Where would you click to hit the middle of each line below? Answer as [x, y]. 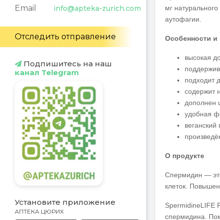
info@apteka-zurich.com [97, 9]
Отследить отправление [65, 37]
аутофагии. [183, 19]
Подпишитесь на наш [67, 64]
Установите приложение [65, 202]
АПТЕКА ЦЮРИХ [39, 212]
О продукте [185, 156]
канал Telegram [47, 73]
